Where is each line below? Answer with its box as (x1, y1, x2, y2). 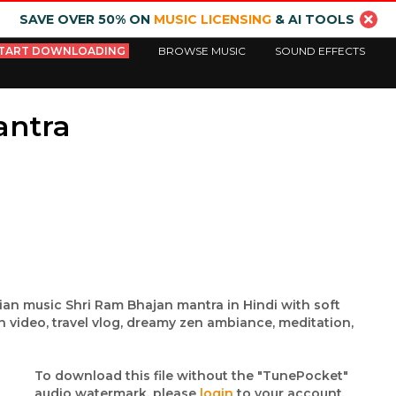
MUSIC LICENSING (153, 11, 271, 27)
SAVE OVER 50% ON (19, 11, 154, 27)
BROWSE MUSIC (158, 44, 247, 57)
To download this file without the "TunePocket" (34, 368, 349, 384)
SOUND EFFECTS (275, 44, 366, 57)
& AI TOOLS (270, 11, 354, 27)
